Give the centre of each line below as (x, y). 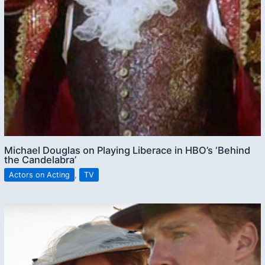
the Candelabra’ (41, 160)
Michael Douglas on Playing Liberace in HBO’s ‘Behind (127, 151)
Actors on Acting (40, 175)
